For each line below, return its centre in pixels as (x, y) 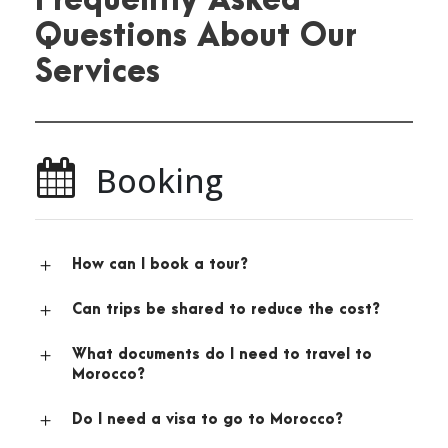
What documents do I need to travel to (222, 355)
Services (97, 73)
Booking (159, 181)
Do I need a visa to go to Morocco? (207, 420)
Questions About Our (196, 37)
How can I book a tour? (160, 265)
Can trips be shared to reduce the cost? (226, 310)
